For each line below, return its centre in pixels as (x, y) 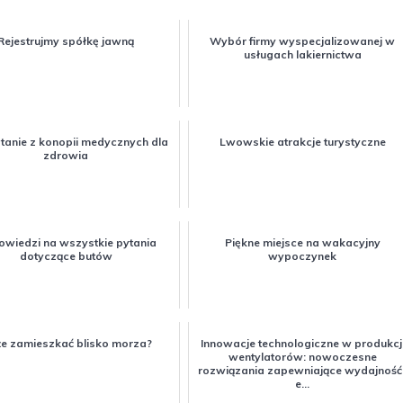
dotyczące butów (66, 255)
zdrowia (66, 155)
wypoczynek (303, 255)
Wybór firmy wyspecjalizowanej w (303, 40)
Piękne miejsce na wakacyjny (302, 242)
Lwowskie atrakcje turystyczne (302, 141)
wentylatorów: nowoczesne (302, 356)
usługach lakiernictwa (302, 54)
